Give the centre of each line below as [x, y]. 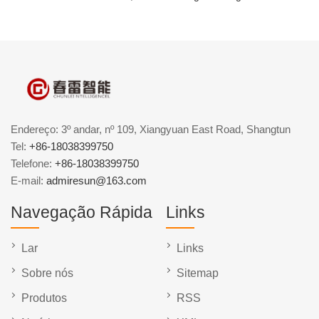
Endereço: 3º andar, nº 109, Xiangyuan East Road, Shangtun [151, 130]
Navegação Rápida [82, 213]
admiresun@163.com [96, 181]
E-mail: [28, 181]
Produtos [44, 298]
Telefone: [33, 164]
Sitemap [198, 273]
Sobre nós [47, 273]
